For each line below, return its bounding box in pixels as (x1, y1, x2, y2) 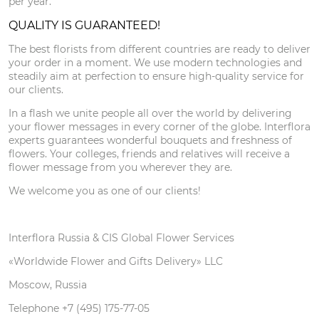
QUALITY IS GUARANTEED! (9, 19, 160, 32)
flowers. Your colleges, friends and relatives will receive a (9, 147, 290, 160)
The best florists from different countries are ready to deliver (9, 43, 310, 56)
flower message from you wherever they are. (9, 161, 232, 174)
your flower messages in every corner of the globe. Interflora (9, 120, 310, 133)
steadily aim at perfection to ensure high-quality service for (9, 70, 304, 83)
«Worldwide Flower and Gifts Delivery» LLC (9, 255, 223, 268)
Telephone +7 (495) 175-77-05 (9, 302, 150, 315)
